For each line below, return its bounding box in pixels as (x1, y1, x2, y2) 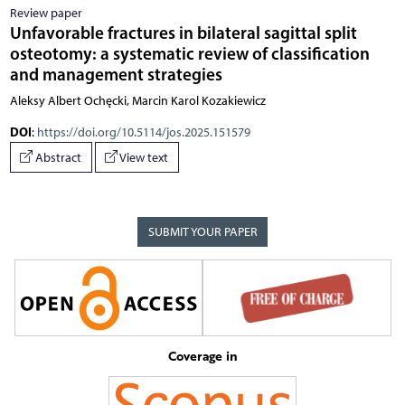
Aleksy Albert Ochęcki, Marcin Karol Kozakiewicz (9, 93, 266, 109)
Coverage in (167, 345, 238, 365)
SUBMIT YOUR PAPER (147, 224, 258, 240)
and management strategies (9, 63, 222, 86)
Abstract (33, 149, 81, 165)
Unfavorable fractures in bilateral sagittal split (9, 22, 357, 44)
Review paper (9, 5, 82, 22)
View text (118, 149, 168, 165)
